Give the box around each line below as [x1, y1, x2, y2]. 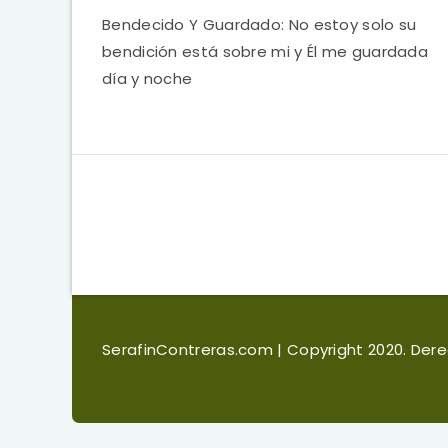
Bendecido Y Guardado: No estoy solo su [102, 14, 417, 35]
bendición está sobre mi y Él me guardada [102, 41, 428, 62]
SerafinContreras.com [102, 339, 278, 360]
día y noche [102, 68, 193, 89]
